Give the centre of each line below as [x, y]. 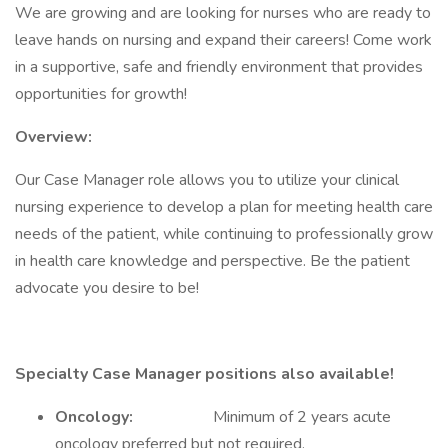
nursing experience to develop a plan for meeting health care [224, 207]
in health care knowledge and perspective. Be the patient [212, 261]
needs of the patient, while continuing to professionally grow [224, 234]
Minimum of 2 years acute [300, 417]
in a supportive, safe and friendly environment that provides [219, 67]
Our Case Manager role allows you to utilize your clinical [207, 180]
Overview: [53, 137]
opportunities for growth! [101, 94]
